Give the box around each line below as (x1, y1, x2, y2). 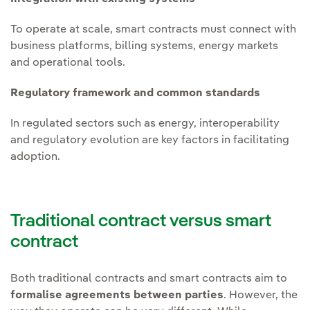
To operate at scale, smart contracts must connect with (10, 24, 296, 35)
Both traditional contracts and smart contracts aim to (10, 273, 287, 285)
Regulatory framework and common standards (10, 87, 260, 99)
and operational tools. (10, 57, 125, 69)
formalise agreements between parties (10, 290, 224, 302)
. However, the (224, 290, 298, 302)
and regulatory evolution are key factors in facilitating (10, 134, 289, 146)
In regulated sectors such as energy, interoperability (10, 118, 280, 129)
